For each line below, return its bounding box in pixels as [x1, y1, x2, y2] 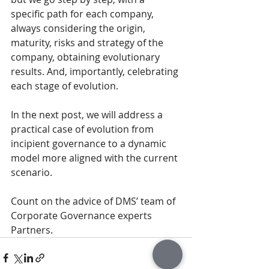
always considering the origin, [11, 22, 148, 35]
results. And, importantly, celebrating [11, 65, 181, 79]
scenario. [11, 166, 52, 180]
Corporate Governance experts [11, 209, 154, 223]
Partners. [11, 223, 53, 237]
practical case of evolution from [11, 122, 156, 136]
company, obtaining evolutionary [11, 50, 162, 64]
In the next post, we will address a [11, 108, 165, 122]
